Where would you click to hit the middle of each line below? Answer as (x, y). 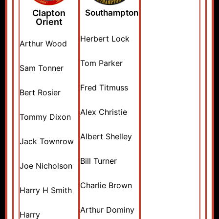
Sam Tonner (42, 68)
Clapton (49, 13)
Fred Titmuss (104, 88)
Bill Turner (99, 161)
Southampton (112, 13)
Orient (49, 22)
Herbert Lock (105, 39)
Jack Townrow (47, 141)
